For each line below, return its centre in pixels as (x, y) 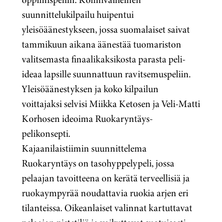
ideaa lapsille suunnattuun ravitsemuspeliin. (106, 74)
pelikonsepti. (46, 134)
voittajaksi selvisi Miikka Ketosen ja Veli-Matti (111, 104)
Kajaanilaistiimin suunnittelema (84, 148)
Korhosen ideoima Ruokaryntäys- (87, 119)
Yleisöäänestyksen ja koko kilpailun (90, 89)
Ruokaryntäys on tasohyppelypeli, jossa (98, 163)
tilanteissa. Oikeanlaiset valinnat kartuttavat (107, 208)
